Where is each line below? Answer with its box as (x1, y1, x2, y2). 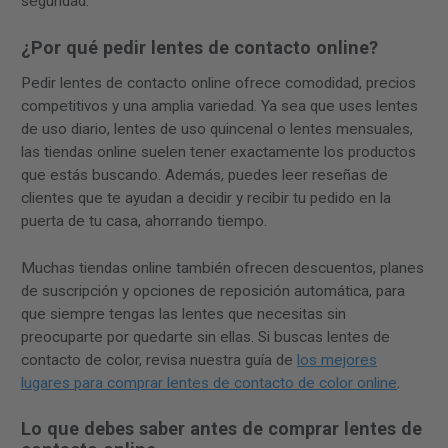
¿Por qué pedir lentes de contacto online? (21, 36, 378, 58)
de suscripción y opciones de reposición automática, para (21, 281, 405, 300)
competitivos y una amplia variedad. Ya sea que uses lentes (21, 96, 418, 115)
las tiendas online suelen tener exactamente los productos (21, 142, 416, 161)
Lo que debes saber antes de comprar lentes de (21, 418, 422, 440)
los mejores (297, 350, 377, 369)
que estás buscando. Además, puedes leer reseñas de (21, 165, 388, 184)
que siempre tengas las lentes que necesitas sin (21, 304, 346, 323)
